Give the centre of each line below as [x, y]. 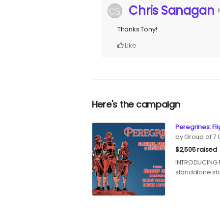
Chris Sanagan [172, 11]
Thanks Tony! [137, 29]
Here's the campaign [136, 104]
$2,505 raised [196, 150]
